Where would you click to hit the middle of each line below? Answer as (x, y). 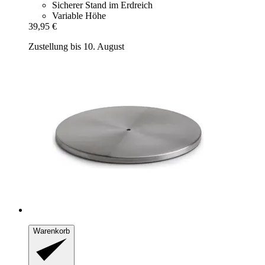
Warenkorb (51, 231)
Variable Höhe (79, 15)
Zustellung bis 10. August (76, 46)
